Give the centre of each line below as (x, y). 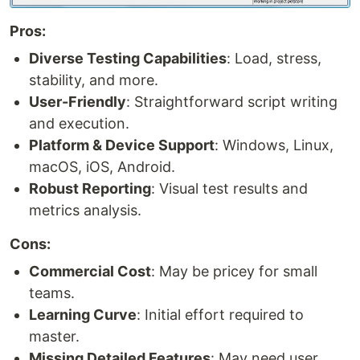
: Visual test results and (229, 188)
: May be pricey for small (234, 271)
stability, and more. (94, 80)
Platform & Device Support (122, 145)
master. (54, 336)
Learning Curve (83, 314)
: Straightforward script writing (232, 101)
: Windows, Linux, (274, 145)
